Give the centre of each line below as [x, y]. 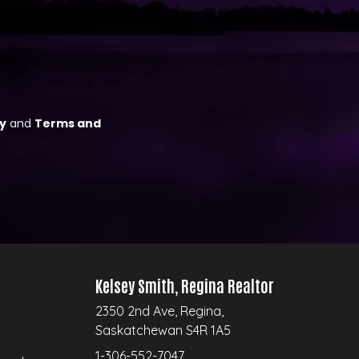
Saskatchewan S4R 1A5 [163, 330]
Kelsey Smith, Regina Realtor [184, 285]
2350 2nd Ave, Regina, [159, 311]
